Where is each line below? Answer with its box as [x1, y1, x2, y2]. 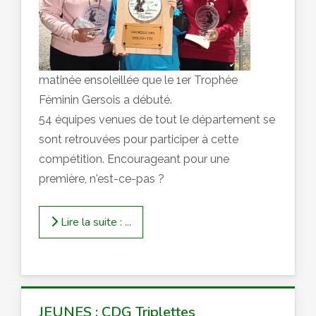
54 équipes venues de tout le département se [39, 113, 275, 127]
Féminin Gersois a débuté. [39, 93, 172, 107]
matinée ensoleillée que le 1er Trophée [39, 73, 238, 87]
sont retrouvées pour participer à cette [39, 133, 238, 147]
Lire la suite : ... [58, 214, 131, 230]
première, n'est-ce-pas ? [39, 172, 164, 186]
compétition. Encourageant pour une [39, 152, 229, 166]
